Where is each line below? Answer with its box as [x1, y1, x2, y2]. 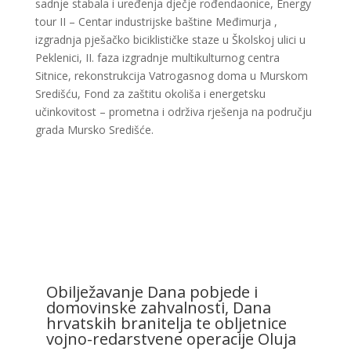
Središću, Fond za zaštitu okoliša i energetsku [34, 86, 266, 101]
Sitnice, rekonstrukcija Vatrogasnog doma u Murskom [34, 68, 308, 83]
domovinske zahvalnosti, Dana [45, 297, 271, 319]
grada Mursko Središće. [34, 122, 154, 137]
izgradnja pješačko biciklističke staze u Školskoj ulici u [34, 32, 306, 47]
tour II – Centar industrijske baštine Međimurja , [34, 14, 277, 29]
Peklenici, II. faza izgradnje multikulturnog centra [34, 50, 280, 65]
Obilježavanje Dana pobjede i [45, 281, 258, 303]
